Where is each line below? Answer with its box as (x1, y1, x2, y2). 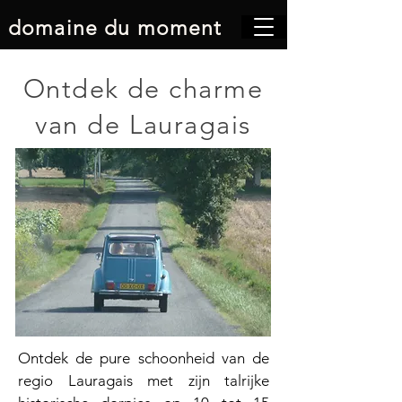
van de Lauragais (35, 109, 251, 140)
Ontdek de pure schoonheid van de (18, 349, 269, 367)
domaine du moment (8, 16, 223, 40)
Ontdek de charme (22, 73, 264, 104)
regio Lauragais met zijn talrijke (18, 371, 269, 389)
